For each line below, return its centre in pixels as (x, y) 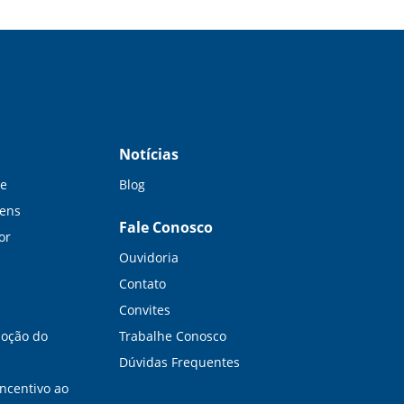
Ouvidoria (149, 257)
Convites (145, 310)
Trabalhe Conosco (173, 336)
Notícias (149, 154)
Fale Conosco (166, 227)
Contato (143, 284)
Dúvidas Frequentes (180, 362)
